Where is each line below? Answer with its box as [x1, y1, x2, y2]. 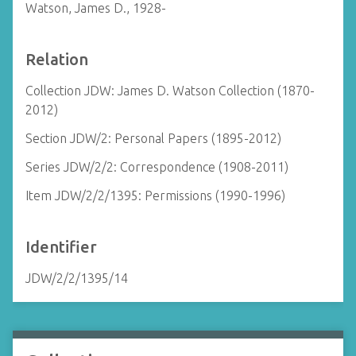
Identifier [25, 238, 97, 256]
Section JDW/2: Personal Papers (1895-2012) [25, 131, 281, 145]
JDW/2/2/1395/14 [25, 271, 128, 285]
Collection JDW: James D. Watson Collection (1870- [25, 83, 315, 98]
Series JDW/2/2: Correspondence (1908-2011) [25, 160, 288, 174]
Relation [25, 50, 88, 68]
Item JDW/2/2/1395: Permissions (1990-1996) [25, 188, 285, 203]
